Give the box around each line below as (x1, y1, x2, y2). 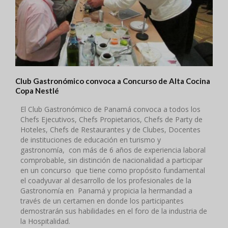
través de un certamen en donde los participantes (20, 196, 184, 206)
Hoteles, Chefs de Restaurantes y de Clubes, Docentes (20, 125, 201, 134)
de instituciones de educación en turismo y (20, 135, 161, 145)
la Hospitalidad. (20, 216, 70, 226)
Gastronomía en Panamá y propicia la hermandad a (20, 186, 192, 195)
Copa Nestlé (15, 86, 59, 95)
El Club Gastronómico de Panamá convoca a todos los (20, 104, 201, 114)
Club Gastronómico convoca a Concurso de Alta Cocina (15, 76, 210, 85)
